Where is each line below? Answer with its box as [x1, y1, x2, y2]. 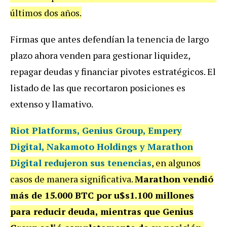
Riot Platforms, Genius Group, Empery [10, 124, 182, 137]
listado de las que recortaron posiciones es [10, 82, 185, 94]
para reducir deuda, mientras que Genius [10, 205, 194, 218]
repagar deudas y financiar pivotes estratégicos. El [10, 65, 216, 78]
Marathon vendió [135, 173, 213, 185]
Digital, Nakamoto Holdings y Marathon [10, 140, 193, 153]
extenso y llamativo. [10, 98, 93, 110]
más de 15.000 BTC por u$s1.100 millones [10, 189, 194, 202]
